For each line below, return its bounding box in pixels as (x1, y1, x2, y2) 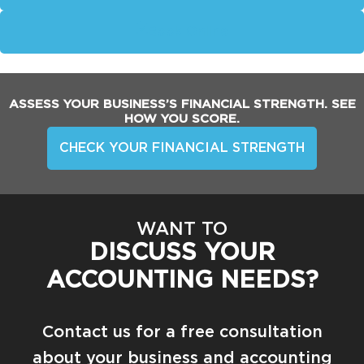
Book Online (147, 25, 228, 39)
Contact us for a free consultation (41, 324, 323, 341)
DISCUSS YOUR (89, 241, 275, 266)
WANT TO (136, 220, 227, 239)
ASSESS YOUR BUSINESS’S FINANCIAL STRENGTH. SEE (8, 98, 356, 111)
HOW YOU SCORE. (124, 113, 240, 126)
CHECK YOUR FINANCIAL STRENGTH (59, 141, 305, 155)
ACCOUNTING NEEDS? (45, 269, 318, 293)
